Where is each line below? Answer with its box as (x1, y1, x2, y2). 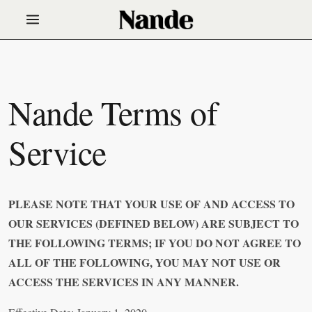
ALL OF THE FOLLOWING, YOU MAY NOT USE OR (8, 254, 281, 271)
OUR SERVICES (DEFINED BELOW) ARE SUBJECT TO (8, 215, 299, 232)
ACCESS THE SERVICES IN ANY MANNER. (8, 274, 239, 290)
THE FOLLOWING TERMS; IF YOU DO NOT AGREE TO (8, 235, 301, 251)
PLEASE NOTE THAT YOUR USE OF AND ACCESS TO (8, 196, 295, 212)
